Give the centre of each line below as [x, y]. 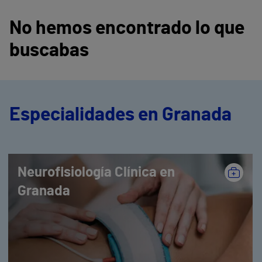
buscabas [49, 50]
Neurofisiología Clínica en [96, 173]
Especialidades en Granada [120, 115]
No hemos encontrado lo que [127, 28]
